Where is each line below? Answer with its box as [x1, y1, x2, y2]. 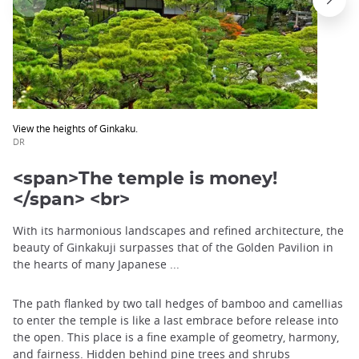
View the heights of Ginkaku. [13, 121, 138, 135]
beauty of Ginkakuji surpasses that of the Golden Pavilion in [13, 240, 333, 256]
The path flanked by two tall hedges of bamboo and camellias [13, 296, 343, 312]
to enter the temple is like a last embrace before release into [13, 313, 338, 329]
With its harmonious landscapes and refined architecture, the [13, 223, 344, 239]
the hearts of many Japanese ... [13, 256, 179, 272]
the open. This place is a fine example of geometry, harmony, [13, 329, 339, 345]
